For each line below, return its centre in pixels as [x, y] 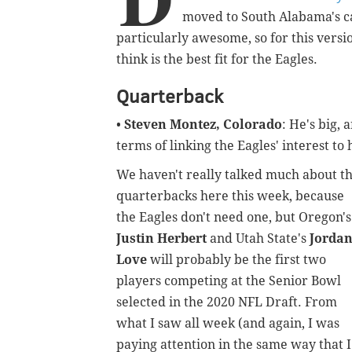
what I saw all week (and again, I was [228, 324]
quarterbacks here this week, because [230, 196]
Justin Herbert [161, 239]
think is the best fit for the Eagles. [217, 60]
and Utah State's [258, 239]
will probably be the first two [236, 260]
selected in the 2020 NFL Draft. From [227, 302]
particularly [152, 38]
